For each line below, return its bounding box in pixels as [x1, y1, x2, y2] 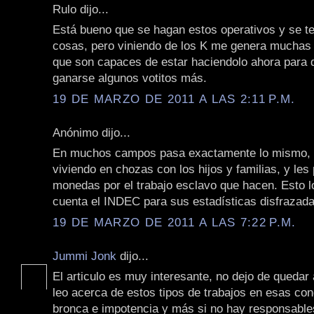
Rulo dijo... [53, 1, 109, 16]
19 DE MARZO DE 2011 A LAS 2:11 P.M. [53, 91, 296, 106]
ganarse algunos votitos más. [53, 71, 207, 86]
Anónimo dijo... [53, 125, 130, 139]
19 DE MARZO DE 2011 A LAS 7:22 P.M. [53, 214, 296, 229]
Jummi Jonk [53, 248, 116, 263]
